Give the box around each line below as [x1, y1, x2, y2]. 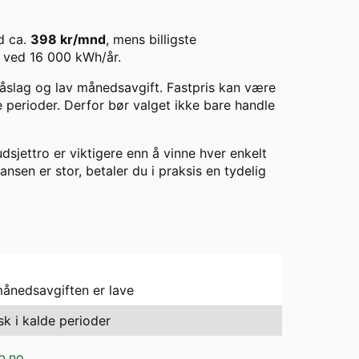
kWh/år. [71, 49, 121, 66]
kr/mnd [57, 31, 106, 48]
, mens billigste [106, 31, 196, 48]
